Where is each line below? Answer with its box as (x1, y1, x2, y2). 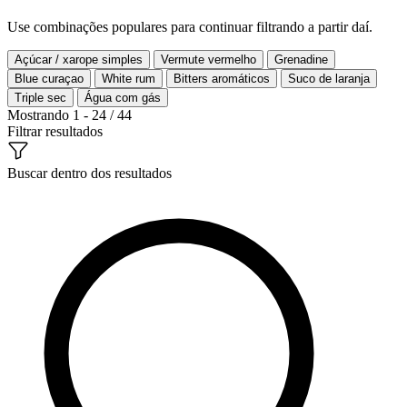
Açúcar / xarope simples (15, 52, 143, 66)
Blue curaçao (15, 71, 84, 85)
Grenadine (274, 52, 328, 66)
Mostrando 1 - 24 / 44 (7, 106, 132, 123)
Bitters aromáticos (174, 71, 270, 85)
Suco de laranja (288, 71, 370, 85)
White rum (102, 71, 155, 85)
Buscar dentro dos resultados (7, 164, 172, 181)
